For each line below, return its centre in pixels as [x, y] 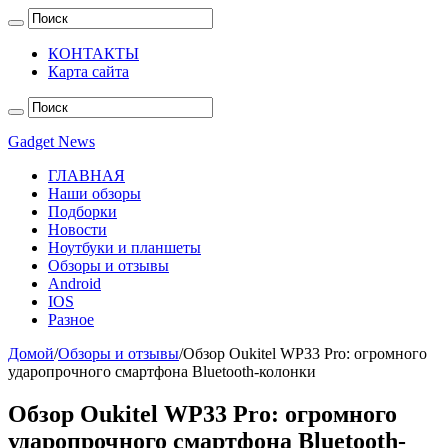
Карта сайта [88, 71]
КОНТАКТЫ [93, 53]
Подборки [82, 211]
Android [74, 283]
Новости [77, 229]
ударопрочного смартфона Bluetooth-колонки [162, 371]
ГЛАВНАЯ [86, 175]
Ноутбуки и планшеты [124, 247]
